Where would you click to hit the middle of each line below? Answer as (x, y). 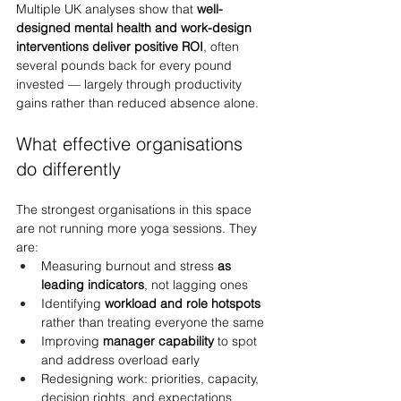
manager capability (158, 341)
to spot (237, 341)
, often (223, 47)
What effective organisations (132, 144)
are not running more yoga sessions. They (138, 228)
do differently (68, 169)
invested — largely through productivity (131, 84)
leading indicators (93, 285)
